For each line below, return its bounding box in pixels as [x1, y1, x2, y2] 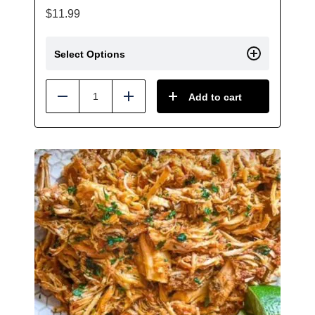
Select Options [54, 49, 125, 60]
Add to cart [188, 91, 242, 103]
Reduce [62, 96, 101, 108]
